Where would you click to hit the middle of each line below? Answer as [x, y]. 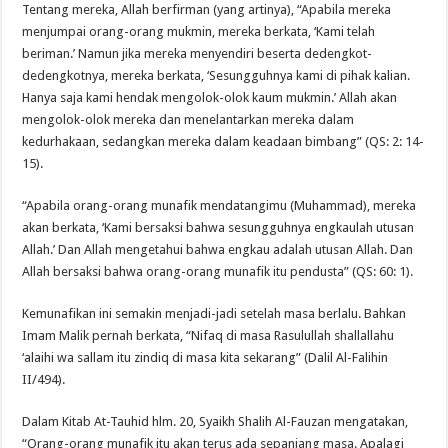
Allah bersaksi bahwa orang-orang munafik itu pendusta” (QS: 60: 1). [218, 272]
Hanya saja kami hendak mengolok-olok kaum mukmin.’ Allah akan [210, 98]
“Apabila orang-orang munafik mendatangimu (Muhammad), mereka [219, 206]
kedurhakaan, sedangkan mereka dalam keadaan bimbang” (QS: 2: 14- [223, 142]
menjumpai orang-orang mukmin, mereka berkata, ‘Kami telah [199, 32]
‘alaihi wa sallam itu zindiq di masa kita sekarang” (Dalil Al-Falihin [205, 358]
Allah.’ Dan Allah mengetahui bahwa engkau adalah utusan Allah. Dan [218, 250]
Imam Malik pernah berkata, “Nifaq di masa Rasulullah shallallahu [208, 336]
